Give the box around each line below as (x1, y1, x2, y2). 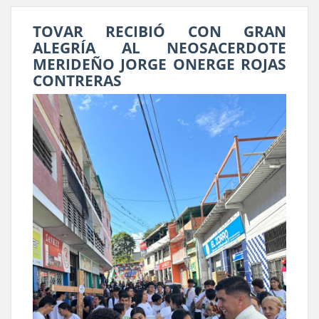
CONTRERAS (33, 70, 122, 90)
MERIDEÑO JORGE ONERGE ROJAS (33, 53, 286, 74)
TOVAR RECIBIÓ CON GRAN (33, 21, 286, 41)
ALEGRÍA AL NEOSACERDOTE (33, 37, 286, 58)
